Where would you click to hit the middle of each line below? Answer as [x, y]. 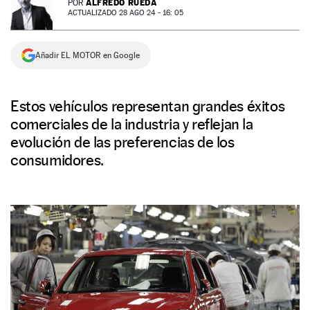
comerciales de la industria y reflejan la [132, 124]
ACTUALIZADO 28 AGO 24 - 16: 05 [126, 13]
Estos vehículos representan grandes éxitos [148, 106]
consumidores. [57, 160]
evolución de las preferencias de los [122, 142]
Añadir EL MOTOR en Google [88, 55]
